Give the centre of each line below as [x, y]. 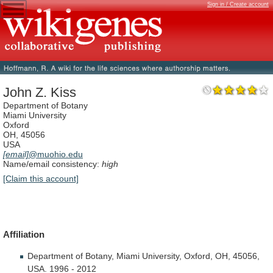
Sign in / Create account [238, 4]
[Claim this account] [41, 178]
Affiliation [24, 234]
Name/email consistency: [52, 164]
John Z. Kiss [40, 93]
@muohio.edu [56, 154]
